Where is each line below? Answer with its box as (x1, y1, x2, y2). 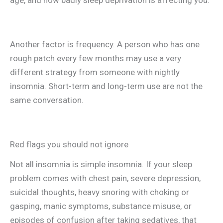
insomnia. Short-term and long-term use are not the (10, 81, 203, 91)
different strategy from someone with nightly (10, 67, 180, 77)
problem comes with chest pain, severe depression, (10, 173, 201, 183)
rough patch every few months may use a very (10, 53, 181, 63)
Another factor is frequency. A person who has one (10, 39, 200, 49)
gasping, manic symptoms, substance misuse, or (10, 201, 192, 211)
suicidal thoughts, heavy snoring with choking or (10, 187, 189, 197)
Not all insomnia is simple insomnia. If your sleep (10, 159, 192, 169)
